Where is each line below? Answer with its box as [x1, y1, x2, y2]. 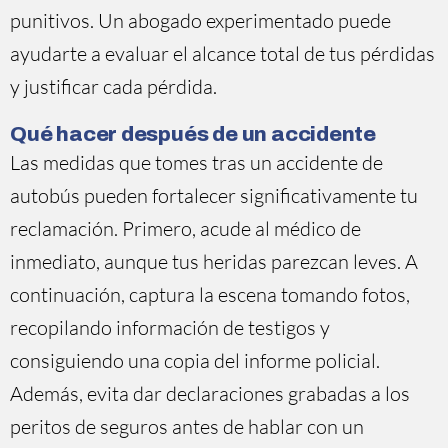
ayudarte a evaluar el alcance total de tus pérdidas [10, 41, 435, 66]
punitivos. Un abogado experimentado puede [10, 8, 391, 33]
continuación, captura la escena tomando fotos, [10, 282, 410, 307]
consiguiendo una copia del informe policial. [10, 348, 380, 373]
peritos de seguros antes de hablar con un [10, 414, 364, 439]
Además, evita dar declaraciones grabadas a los [10, 381, 410, 406]
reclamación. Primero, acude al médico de [10, 216, 361, 241]
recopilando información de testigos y [10, 315, 330, 340]
